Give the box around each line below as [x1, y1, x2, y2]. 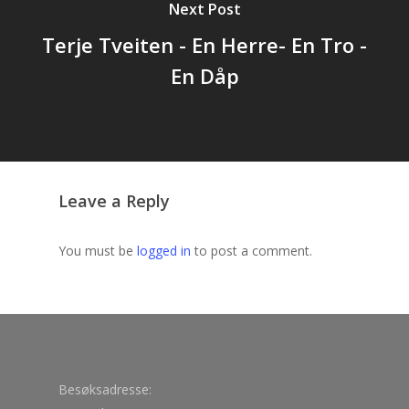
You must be [58, 241, 137, 259]
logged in [137, 241, 191, 259]
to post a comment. [191, 241, 312, 259]
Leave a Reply [58, 189, 170, 212]
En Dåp [170, 61, 239, 89]
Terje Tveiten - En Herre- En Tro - [42, 30, 367, 58]
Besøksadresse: [58, 381, 152, 399]
